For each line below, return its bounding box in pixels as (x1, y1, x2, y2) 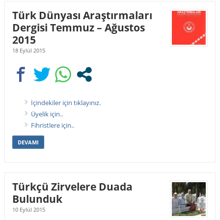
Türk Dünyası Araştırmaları (12, 7, 152, 22)
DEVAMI (17, 138, 39, 146)
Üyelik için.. (30, 109, 63, 118)
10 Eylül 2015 (12, 206, 45, 213)
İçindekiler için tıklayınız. (30, 98, 101, 107)
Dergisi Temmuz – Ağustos (12, 20, 145, 34)
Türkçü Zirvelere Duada (12, 179, 133, 193)
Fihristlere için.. (30, 120, 74, 130)
